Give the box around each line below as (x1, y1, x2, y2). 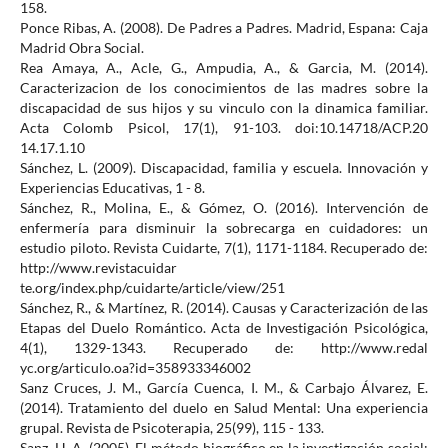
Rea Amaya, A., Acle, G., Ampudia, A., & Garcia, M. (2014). (19, 59, 429, 77)
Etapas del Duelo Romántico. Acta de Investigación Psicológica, (19, 319, 429, 337)
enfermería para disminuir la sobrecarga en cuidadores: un (19, 219, 429, 237)
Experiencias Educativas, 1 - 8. (19, 179, 205, 197)
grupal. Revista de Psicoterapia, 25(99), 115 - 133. (19, 419, 324, 437)
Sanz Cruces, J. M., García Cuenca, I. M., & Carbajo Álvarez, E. (19, 379, 429, 397)
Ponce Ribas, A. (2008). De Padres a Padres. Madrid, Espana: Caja (19, 19, 429, 37)
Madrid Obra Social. (19, 39, 144, 57)
